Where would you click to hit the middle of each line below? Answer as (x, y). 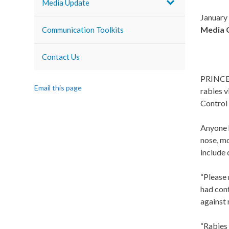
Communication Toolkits (83, 30)
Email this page (58, 88)
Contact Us (61, 57)
